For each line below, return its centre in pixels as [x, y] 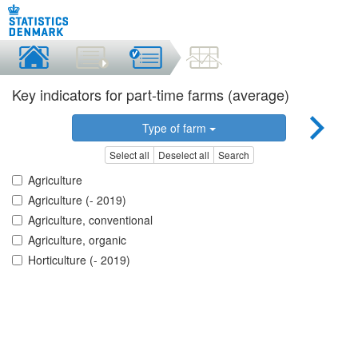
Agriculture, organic [77, 240]
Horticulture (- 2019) [79, 260]
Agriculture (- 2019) [77, 200]
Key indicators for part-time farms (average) [151, 94]
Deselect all [183, 155]
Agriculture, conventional [90, 220]
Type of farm [175, 128]
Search [233, 155]
